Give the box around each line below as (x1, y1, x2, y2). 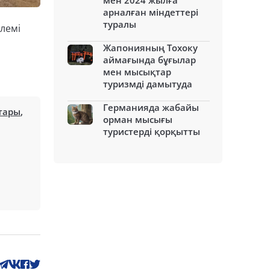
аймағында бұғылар (103, 54, 196, 66)
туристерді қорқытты (103, 125, 200, 137)
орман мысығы (103, 113, 172, 125)
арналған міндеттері (103, 6, 198, 18)
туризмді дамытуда (103, 78, 192, 90)
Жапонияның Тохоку (103, 42, 198, 54)
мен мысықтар (103, 66, 171, 78)
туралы (103, 18, 136, 30)
